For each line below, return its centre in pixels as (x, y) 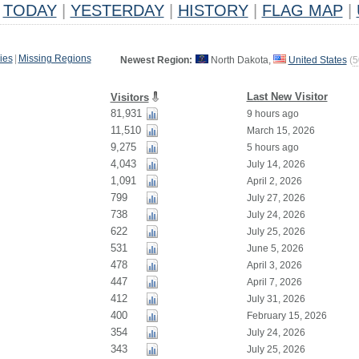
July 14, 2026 (276, 164)
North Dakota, (240, 60)
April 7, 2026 (274, 282)
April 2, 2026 (274, 181)
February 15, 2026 (286, 316)
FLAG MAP (302, 10)
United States (317, 60)
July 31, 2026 (276, 299)
